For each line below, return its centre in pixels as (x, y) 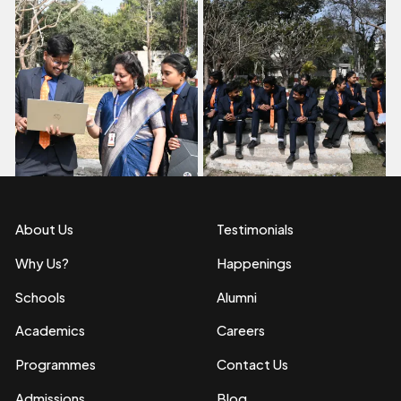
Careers (240, 331)
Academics (51, 331)
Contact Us (252, 365)
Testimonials (255, 229)
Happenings (254, 263)
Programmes (56, 365)
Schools (41, 297)
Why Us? (43, 263)
